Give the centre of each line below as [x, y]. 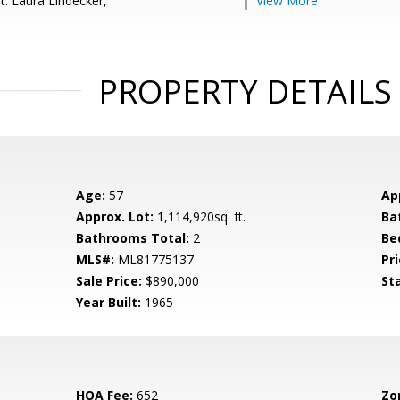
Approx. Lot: [115, 217]
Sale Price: [109, 281]
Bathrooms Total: [133, 238]
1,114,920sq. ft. [200, 217]
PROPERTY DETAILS [245, 92]
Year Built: [109, 302]
